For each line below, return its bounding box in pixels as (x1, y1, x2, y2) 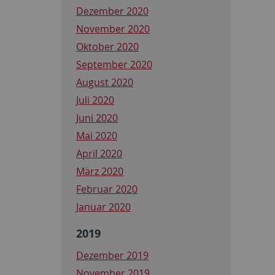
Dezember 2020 (76, 4, 149, 18)
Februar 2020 (76, 182, 137, 196)
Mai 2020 (76, 128, 117, 142)
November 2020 (76, 21, 150, 36)
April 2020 (76, 146, 122, 160)
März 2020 (76, 164, 123, 178)
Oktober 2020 (76, 39, 139, 53)
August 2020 (76, 75, 133, 89)
